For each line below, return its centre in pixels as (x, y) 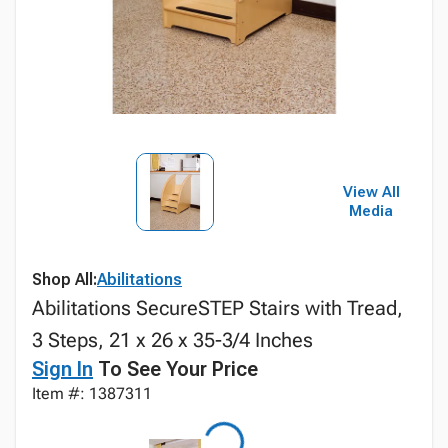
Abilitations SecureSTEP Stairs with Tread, (217, 308)
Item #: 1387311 (92, 393)
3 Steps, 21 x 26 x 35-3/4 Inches (172, 340)
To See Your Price (175, 369)
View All (371, 192)
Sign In (62, 369)
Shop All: (64, 279)
